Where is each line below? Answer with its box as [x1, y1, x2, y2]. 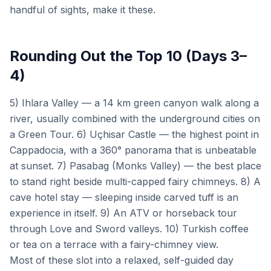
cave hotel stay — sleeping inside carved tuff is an [10, 191, 238, 203]
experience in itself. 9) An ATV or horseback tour [10, 207, 237, 219]
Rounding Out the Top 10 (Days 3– [10, 47, 247, 65]
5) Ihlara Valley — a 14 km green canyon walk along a [10, 97, 259, 109]
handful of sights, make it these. [10, 4, 155, 16]
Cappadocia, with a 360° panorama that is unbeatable [10, 144, 256, 156]
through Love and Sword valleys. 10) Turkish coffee [10, 223, 249, 235]
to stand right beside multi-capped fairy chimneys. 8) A [10, 175, 261, 188]
